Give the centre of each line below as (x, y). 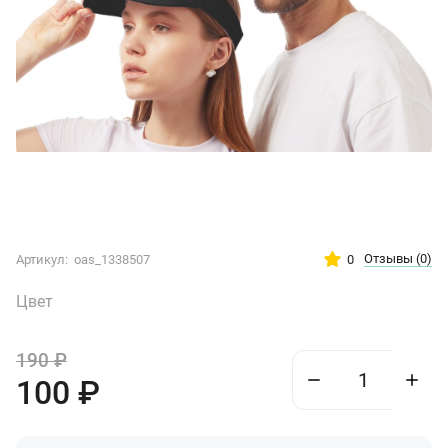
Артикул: (43, 259)
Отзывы (390, 258)
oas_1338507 (112, 259)
